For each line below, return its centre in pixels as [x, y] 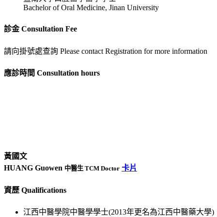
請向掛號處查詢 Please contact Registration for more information [106, 51]
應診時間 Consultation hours [52, 73]
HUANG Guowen [34, 168]
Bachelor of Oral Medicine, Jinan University [91, 8]
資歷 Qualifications [35, 190]
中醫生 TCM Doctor [92, 169]
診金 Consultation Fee [40, 29]
